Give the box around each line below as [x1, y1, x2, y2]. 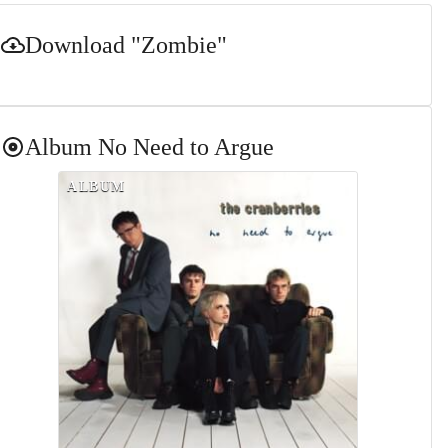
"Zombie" [131, 32, 227, 58]
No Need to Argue [98, 134, 274, 160]
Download [25, 32, 131, 58]
